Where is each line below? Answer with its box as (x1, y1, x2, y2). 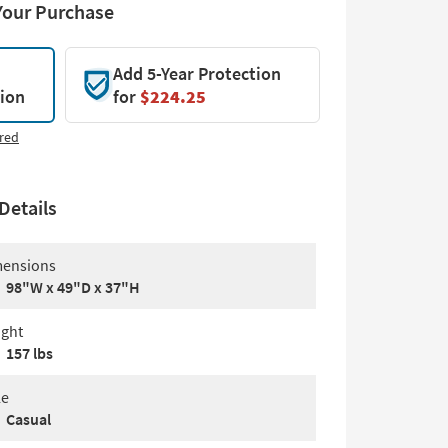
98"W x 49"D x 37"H (6, 277, 140, 297)
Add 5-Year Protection (112, 62, 281, 85)
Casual (6, 409, 51, 429)
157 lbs (6, 343, 53, 363)
